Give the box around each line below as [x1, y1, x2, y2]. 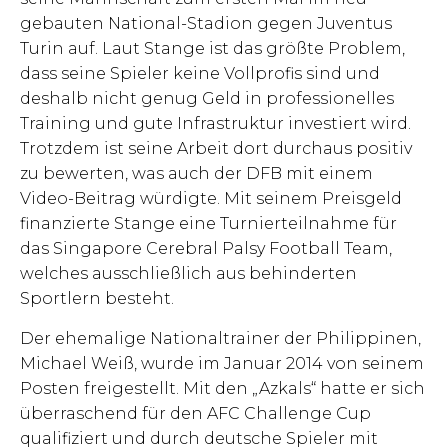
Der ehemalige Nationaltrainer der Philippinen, [20, 328, 421, 348]
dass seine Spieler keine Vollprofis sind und [20, 64, 380, 84]
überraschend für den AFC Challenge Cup [20, 403, 371, 423]
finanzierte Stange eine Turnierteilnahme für [20, 214, 397, 234]
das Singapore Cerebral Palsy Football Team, [20, 239, 392, 259]
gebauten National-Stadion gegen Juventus [20, 14, 392, 34]
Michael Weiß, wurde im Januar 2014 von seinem [20, 353, 424, 373]
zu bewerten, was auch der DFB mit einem [20, 164, 373, 184]
